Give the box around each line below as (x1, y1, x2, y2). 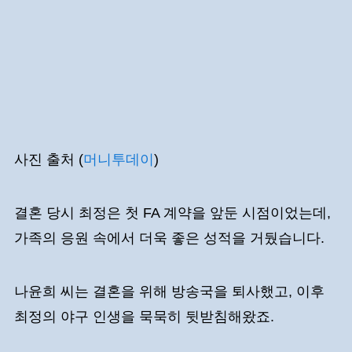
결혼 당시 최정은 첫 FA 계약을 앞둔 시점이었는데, (13, 205, 331, 222)
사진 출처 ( (13, 152, 83, 168)
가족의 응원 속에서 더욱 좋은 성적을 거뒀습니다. (13, 230, 328, 247)
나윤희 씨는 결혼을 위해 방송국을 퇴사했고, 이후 (13, 283, 324, 299)
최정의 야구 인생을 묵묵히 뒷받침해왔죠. (13, 308, 278, 324)
